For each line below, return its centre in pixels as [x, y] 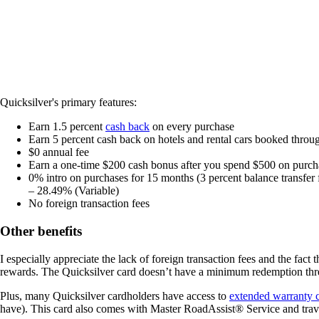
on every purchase [192, 127]
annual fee [64, 152]
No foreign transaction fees [89, 204]
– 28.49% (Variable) [74, 191]
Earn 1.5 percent [67, 127]
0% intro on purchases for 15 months [111, 178]
